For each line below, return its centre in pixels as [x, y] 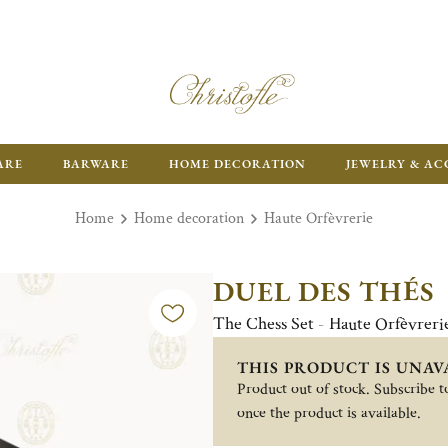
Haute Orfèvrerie [318, 218]
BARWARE [96, 164]
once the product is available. [328, 413]
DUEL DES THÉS [323, 291]
